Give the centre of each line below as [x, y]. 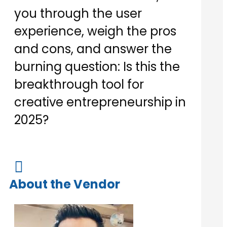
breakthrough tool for [79, 85]
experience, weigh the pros [95, 31]
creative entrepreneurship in [100, 102]
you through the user [78, 14]
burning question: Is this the [97, 67]
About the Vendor [65, 184]
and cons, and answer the [93, 49]
